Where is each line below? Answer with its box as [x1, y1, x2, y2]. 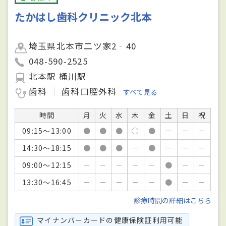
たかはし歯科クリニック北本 [15, 9, 152, 24]
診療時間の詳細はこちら [133, 195, 211, 206]
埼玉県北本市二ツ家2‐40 [29, 40, 137, 52]
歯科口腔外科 [62, 85, 117, 98]
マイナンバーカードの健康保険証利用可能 [37, 214, 183, 225]
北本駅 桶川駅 [29, 70, 87, 83]
